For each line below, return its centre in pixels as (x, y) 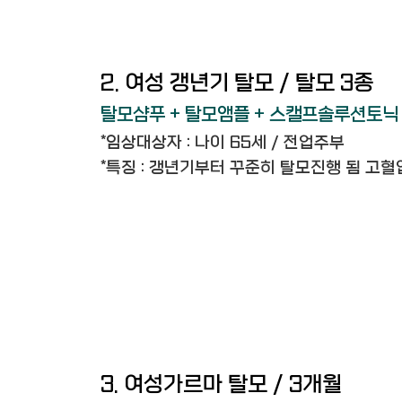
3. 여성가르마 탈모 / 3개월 (221, 385)
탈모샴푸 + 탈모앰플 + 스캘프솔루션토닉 (249, 114)
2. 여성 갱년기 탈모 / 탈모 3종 (237, 83)
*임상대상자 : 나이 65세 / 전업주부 (223, 143)
